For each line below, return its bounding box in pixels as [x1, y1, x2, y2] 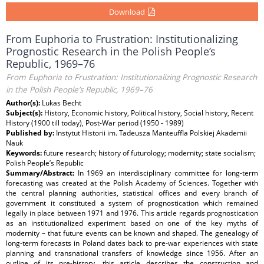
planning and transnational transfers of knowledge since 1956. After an [6, 248, 258, 258]
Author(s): [6, 98, 42, 108]
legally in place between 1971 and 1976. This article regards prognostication [6, 208, 258, 218]
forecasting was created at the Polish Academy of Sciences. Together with [6, 178, 258, 188]
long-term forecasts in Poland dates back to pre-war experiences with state [6, 238, 258, 248]
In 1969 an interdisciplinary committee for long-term [77, 168, 259, 178]
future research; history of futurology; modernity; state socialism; [44, 148, 256, 158]
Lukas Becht [42, 98, 81, 108]
